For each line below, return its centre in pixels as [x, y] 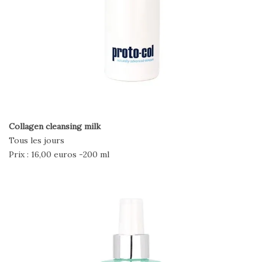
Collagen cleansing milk [55, 126]
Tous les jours [37, 140]
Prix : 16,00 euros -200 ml [59, 154]
